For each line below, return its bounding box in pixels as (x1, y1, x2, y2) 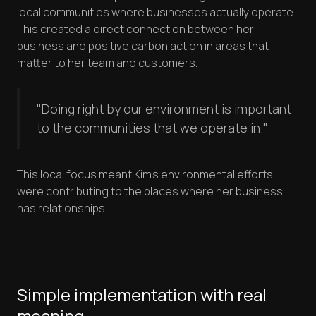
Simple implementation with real (17, 283, 267, 307)
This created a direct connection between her (17, 21, 254, 37)
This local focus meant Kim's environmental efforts (17, 166, 273, 183)
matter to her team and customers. (17, 55, 197, 71)
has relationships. (17, 200, 107, 217)
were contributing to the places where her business (17, 183, 283, 200)
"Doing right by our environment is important (37, 100, 291, 118)
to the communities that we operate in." (37, 119, 268, 137)
